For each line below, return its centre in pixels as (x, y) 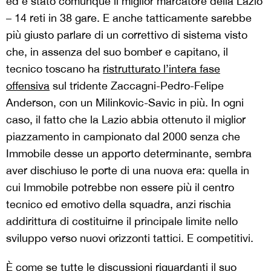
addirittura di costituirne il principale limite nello (122, 221)
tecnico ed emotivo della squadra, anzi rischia (119, 204)
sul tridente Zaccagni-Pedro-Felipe (137, 85)
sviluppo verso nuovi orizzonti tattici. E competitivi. (130, 238)
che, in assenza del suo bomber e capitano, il (117, 51)
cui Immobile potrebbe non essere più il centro (120, 187)
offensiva (28, 85)
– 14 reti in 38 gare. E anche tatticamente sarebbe (129, 18)
